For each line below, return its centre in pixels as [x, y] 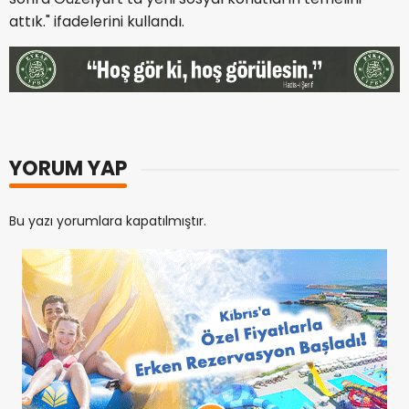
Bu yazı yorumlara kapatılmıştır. [108, 220]
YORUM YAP [68, 168]
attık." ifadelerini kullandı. [97, 21]
